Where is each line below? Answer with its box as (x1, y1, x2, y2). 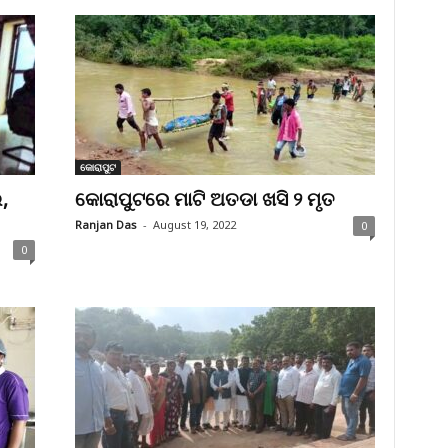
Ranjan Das (74, 217, 137, 232)
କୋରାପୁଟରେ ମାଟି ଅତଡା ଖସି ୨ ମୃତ (74, 186, 335, 212)
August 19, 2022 (152, 217, 236, 232)
